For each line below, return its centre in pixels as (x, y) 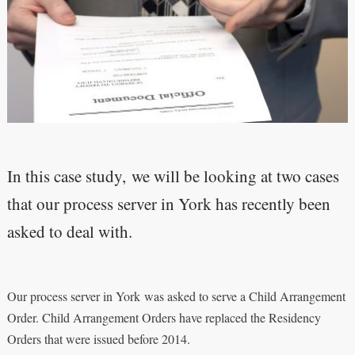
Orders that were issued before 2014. (98, 339)
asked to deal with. (69, 232)
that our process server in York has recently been (168, 204)
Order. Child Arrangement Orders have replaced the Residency (164, 318)
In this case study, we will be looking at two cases (173, 176)
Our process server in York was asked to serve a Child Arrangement (176, 296)
